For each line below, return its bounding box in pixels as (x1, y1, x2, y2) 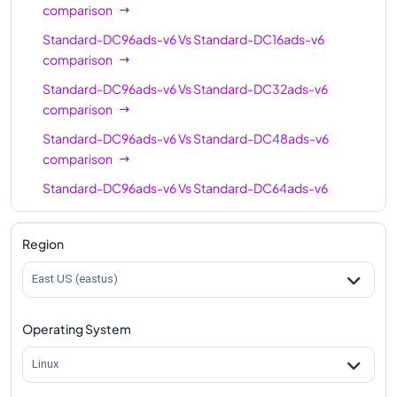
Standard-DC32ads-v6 (193, 80, 328, 97)
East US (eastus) (32, 272, 118, 286)
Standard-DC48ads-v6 (193, 129, 329, 146)
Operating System (22, 320, 131, 337)
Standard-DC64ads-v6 (193, 179, 328, 196)
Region (22, 235, 64, 252)
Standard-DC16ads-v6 (193, 30, 324, 47)
